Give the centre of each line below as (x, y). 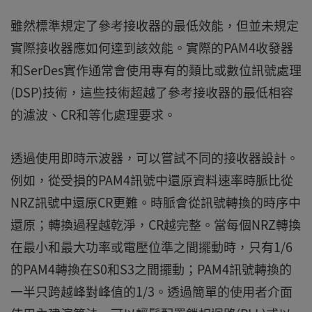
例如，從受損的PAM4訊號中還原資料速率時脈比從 (152, 180)
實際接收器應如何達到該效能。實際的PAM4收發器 (152, 48)
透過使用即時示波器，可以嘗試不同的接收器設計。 (155, 158)
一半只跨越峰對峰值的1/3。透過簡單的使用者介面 (151, 292)
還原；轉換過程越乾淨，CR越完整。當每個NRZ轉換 (156, 225)
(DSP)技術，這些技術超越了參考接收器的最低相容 (152, 93)
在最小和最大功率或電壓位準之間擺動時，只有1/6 (151, 247)
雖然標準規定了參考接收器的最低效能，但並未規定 (155, 26)
